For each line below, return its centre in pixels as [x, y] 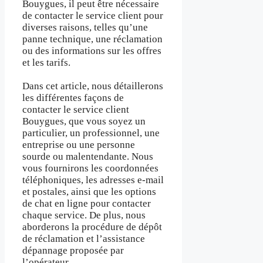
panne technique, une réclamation [92, 39]
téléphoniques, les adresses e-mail [93, 180]
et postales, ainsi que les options [89, 192]
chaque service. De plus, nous [84, 215]
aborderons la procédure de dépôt [92, 227]
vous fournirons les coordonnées [90, 168]
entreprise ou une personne [79, 145]
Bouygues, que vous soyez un [84, 122]
